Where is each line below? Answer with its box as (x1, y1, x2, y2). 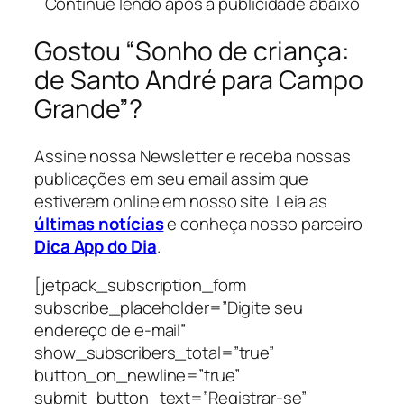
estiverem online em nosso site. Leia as (34, 188, 328, 213)
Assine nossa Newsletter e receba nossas (34, 143, 352, 168)
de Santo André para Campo (34, 61, 363, 97)
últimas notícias (34, 211, 164, 235)
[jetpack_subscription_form (34, 273, 247, 298)
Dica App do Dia (34, 234, 157, 258)
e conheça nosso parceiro (163, 211, 363, 235)
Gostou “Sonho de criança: (34, 32, 350, 69)
